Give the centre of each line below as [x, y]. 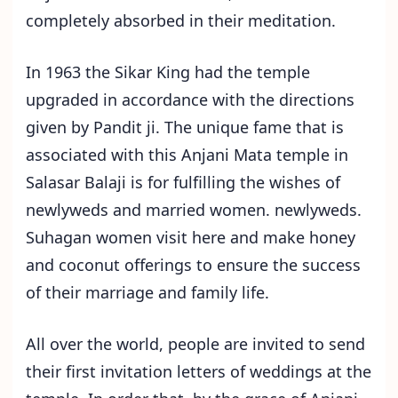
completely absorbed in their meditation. [181, 21]
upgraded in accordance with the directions [190, 100]
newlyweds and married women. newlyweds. [194, 210]
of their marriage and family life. [147, 293]
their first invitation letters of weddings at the [199, 372]
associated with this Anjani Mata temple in [187, 155]
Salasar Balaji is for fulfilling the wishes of [183, 183]
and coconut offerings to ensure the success [193, 265]
